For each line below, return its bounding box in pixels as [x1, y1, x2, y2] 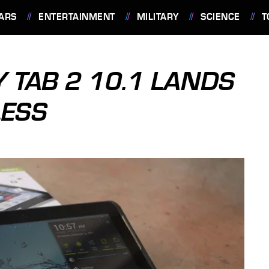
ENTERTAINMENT [38, 11, 115, 22]
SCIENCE [201, 11, 240, 22]
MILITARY [136, 11, 179, 22]
